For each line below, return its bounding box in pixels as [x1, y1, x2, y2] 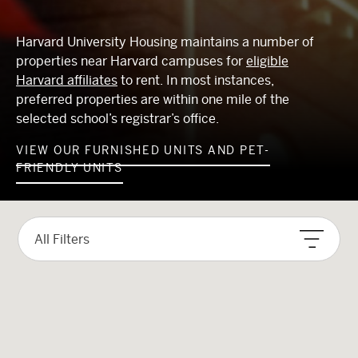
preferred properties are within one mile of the [16, 92, 289, 107]
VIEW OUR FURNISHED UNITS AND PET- [16, 144, 270, 157]
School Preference [50, 251, 149, 264]
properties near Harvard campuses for [16, 54, 246, 69]
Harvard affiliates [16, 73, 117, 88]
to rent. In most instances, [117, 73, 274, 88]
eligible [246, 54, 288, 69]
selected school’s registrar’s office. [16, 111, 221, 126]
